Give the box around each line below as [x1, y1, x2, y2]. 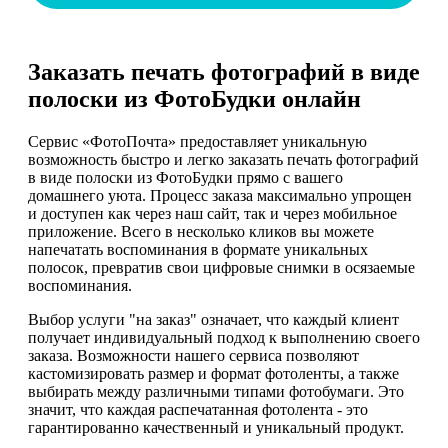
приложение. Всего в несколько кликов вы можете [28, 223, 374, 241]
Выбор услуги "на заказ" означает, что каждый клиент [28, 311, 399, 329]
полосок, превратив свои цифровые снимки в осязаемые [28, 259, 415, 277]
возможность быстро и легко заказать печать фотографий [28, 151, 419, 169]
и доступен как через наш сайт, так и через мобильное [28, 205, 397, 223]
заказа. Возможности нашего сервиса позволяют [28, 347, 359, 365]
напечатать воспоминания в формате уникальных [28, 241, 368, 259]
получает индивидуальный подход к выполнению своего [28, 329, 420, 347]
